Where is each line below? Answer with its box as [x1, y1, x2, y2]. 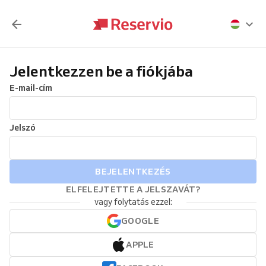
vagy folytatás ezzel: [94, 197, 172, 207]
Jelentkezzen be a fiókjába [9, 62, 193, 80]
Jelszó [9, 122, 36, 133]
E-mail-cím [9, 83, 52, 93]
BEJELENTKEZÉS [95, 166, 171, 177]
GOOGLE [121, 216, 159, 226]
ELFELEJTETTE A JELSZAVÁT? [66, 183, 200, 195]
